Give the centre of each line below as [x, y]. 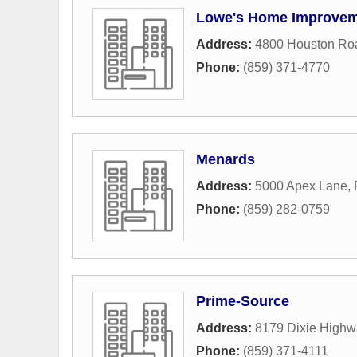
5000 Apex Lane [301, 186]
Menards [226, 159]
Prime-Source [243, 301]
